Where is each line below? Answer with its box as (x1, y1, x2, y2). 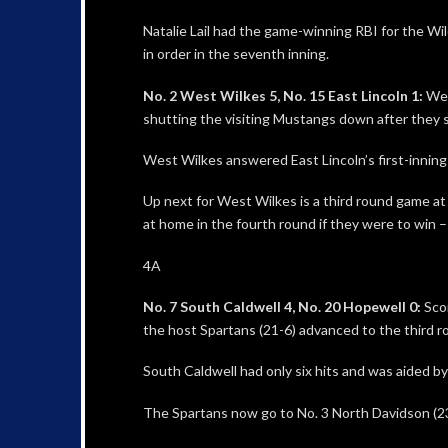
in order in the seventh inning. (142, 45, 329, 63)
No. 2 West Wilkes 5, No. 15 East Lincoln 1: (142, 86, 423, 104)
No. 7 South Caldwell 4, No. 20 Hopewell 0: (142, 298, 421, 315)
